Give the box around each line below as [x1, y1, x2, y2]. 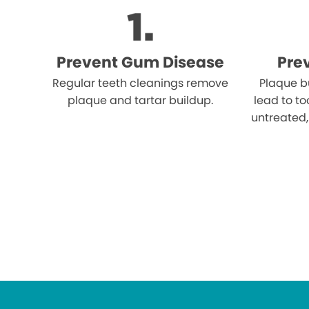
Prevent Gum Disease [56, 51, 224, 73]
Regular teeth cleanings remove [52, 74, 228, 91]
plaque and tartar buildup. [67, 92, 213, 108]
